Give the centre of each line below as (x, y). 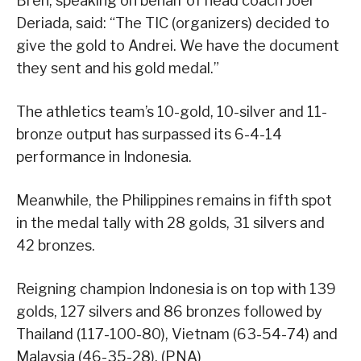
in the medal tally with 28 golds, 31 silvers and (170, 222)
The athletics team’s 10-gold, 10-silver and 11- (172, 111)
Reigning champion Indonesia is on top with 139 (176, 288)
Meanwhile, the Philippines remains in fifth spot (174, 200)
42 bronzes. (56, 245)
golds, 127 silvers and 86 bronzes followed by (169, 311)
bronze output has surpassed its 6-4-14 (149, 134)
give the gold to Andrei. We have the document (178, 45)
